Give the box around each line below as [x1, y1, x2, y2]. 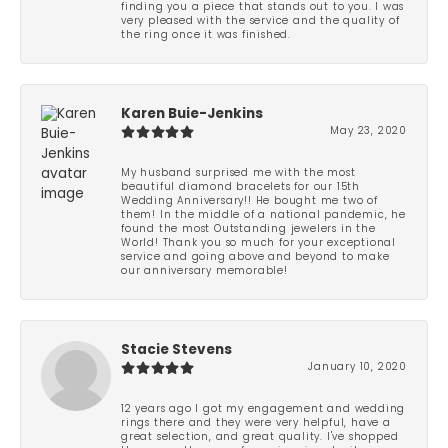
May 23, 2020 [330, 126, 407, 136]
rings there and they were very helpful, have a [121, 418, 391, 428]
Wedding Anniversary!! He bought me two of [121, 196, 378, 206]
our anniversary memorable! [121, 266, 288, 276]
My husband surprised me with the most [121, 168, 356, 178]
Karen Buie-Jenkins [121, 107, 263, 121]
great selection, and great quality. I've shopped [121, 432, 399, 442]
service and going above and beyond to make [121, 252, 390, 262]
